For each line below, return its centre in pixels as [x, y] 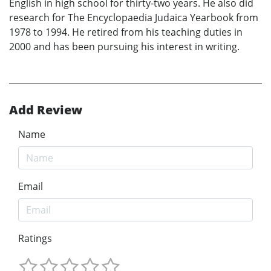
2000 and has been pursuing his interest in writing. [124, 46]
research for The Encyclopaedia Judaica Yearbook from [134, 17]
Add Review [46, 109]
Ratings [35, 238]
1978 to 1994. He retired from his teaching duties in [126, 32]
